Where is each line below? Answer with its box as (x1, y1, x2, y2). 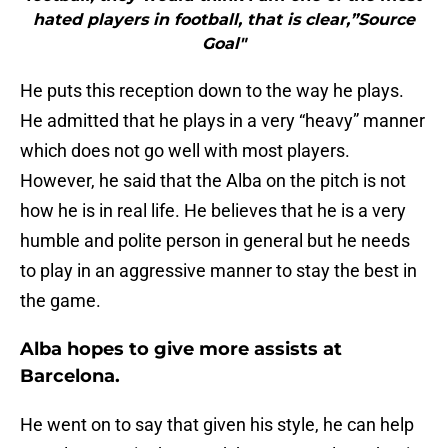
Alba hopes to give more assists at (20, 338, 342, 361)
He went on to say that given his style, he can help (20, 414, 414, 436)
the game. (20, 290, 101, 312)
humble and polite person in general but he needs (20, 230, 410, 252)
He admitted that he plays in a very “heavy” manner (20, 110, 425, 132)
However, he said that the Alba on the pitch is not (20, 170, 406, 192)
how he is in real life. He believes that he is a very (20, 200, 406, 222)
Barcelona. (20, 365, 120, 388)
